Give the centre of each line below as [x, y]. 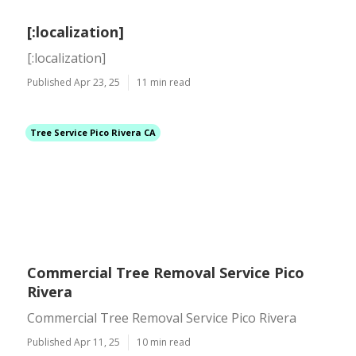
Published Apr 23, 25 [74, 82]
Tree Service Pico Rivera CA [93, 132]
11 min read [164, 82]
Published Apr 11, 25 [74, 342]
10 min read [164, 342]
